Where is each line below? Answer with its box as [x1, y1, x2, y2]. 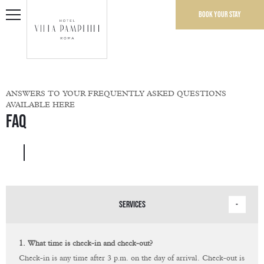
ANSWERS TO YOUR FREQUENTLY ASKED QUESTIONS [6, 90, 226, 98]
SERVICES [118, 199, 146, 210]
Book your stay [199, 10, 241, 19]
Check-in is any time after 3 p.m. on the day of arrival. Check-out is [19, 255, 245, 263]
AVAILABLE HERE [6, 101, 75, 109]
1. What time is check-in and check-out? [19, 240, 153, 248]
